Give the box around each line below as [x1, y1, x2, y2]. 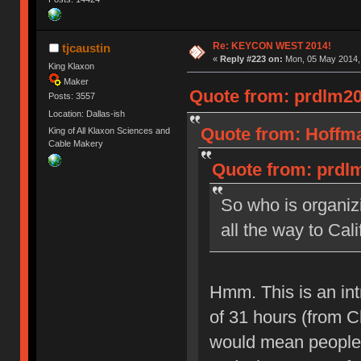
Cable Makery [48, 138, 104, 148]
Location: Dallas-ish [48, 108, 126, 118]
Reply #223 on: [219, 54, 283, 64]
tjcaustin [61, 41, 110, 56]
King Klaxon [48, 61, 95, 72]
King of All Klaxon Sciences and [48, 125, 171, 135]
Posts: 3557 [48, 91, 96, 102]
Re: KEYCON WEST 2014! [212, 40, 331, 52]
